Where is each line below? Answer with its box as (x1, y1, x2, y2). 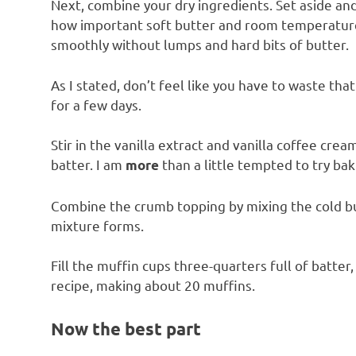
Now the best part (51, 317, 201, 339)
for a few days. (51, 95, 141, 113)
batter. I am (51, 156, 126, 173)
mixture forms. (51, 216, 144, 234)
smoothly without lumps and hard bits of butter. (51, 36, 349, 53)
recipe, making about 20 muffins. (51, 277, 255, 294)
